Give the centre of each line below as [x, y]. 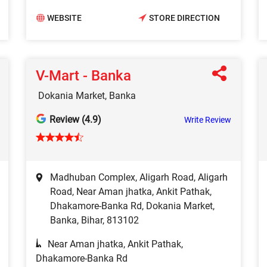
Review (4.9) [75, 119]
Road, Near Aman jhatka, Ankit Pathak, [131, 191]
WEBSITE [64, 18]
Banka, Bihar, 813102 [94, 220]
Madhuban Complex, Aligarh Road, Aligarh [139, 177]
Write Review [208, 119]
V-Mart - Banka [83, 75]
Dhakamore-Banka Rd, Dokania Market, [132, 206]
